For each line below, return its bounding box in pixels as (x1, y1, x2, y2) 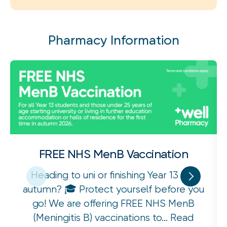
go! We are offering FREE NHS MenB (32, 197, 195, 209)
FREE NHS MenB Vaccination (39, 146, 188, 161)
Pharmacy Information (48, 32, 179, 48)
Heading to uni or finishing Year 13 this (30, 169, 197, 181)
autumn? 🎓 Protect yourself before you (23, 183, 204, 195)
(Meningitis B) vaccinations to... (33, 211, 170, 223)
